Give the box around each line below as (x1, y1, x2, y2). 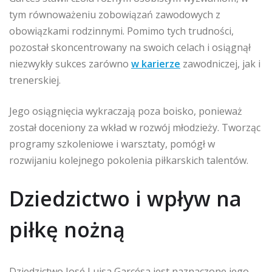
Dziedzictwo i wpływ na (9, 185, 242, 213)
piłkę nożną (9, 216, 125, 244)
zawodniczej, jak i (180, 57, 260, 71)
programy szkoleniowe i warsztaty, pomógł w (9, 137, 215, 151)
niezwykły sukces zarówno (9, 57, 131, 71)
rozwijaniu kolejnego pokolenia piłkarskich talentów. (9, 154, 248, 168)
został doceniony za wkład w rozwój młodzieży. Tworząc (9, 121, 260, 135)
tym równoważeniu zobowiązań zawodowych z (9, 8, 220, 22)
